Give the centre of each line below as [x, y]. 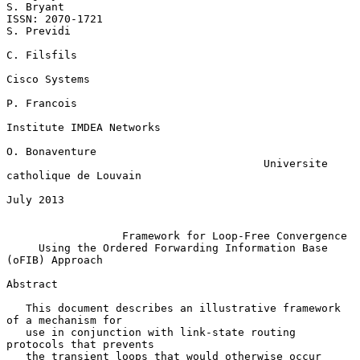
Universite [135, 163]
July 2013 [35, 199]
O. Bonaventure [51, 151]
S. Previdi [39, 31]
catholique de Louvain [74, 175]
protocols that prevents [80, 344]
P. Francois [42, 103]
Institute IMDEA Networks [84, 127]
